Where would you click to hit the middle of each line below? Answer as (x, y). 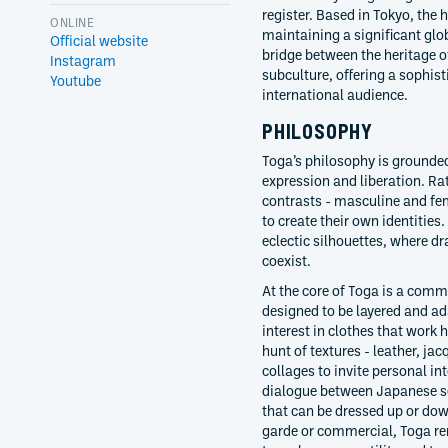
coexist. (286, 260)
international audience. (335, 94)
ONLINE (72, 22)
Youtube (75, 80)
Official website (99, 40)
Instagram (83, 60)
